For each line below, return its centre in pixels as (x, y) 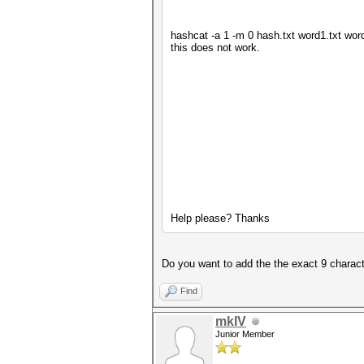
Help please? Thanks (220, 218)
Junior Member (245, 334)
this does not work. (215, 48)
